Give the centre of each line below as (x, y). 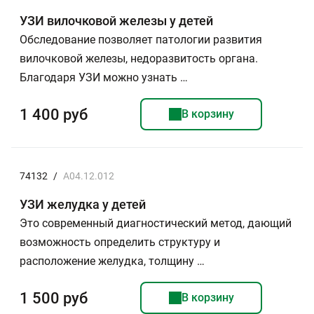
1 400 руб (54, 114)
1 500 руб (54, 298)
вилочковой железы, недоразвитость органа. (139, 59)
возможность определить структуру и (120, 242)
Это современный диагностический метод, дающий (156, 223)
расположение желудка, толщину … (112, 261)
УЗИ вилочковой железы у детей (116, 21)
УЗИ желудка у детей (83, 204)
